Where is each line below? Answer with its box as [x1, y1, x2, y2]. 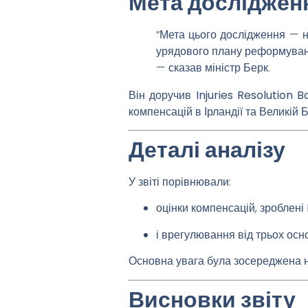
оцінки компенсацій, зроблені [156, 200, 307, 217]
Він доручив [129, 87, 196, 103]
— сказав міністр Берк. [156, 59, 270, 76]
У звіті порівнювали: [129, 173, 231, 190]
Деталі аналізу [129, 133, 285, 165]
